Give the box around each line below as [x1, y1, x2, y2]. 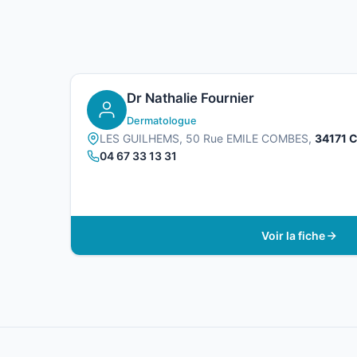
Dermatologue [127, 115, 197, 127]
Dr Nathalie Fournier [127, 90, 254, 107]
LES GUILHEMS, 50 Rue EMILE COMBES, [100, 131, 315, 146]
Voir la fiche [261, 228, 325, 242]
